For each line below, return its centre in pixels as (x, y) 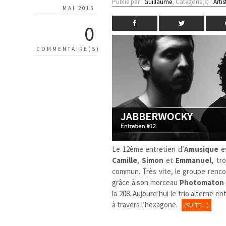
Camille (125, 160)
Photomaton (202, 182)
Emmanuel (194, 160)
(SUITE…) (197, 205)
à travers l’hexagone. (146, 204)
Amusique (201, 149)
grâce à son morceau (146, 182)
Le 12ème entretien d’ (148, 149)
